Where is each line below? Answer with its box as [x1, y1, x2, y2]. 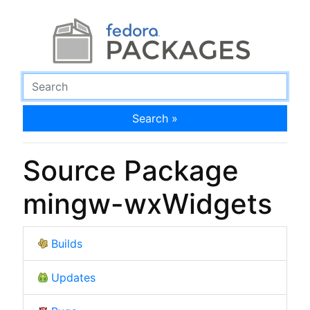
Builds [51, 236, 82, 250]
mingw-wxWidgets [22, 186, 272, 221]
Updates [51, 270, 95, 284]
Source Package [22, 153, 239, 188]
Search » [132, 111, 178, 125]
